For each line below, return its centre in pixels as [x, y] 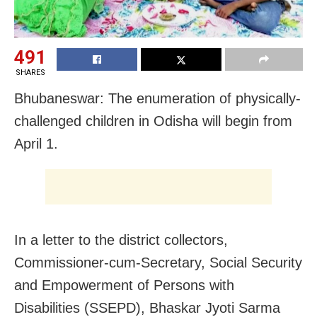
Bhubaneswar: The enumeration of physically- [157, 98]
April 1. [36, 143]
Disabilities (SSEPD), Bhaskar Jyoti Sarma [147, 307]
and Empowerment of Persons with [124, 285]
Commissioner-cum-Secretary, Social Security [158, 262]
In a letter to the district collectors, [121, 240]
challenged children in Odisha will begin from [153, 121]
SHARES [30, 72]
